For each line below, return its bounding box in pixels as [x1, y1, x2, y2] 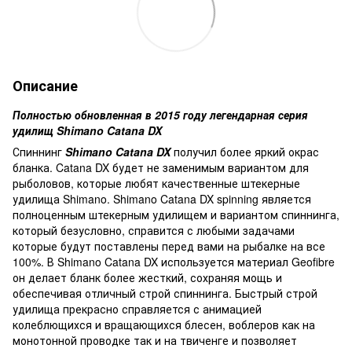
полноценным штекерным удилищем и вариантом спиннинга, [13, 206, 339, 222]
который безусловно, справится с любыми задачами [13, 222, 295, 238]
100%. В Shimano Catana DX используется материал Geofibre [13, 253, 335, 269]
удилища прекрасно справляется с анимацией [13, 300, 262, 317]
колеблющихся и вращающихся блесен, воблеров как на [13, 316, 315, 332]
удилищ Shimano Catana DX [13, 122, 162, 138]
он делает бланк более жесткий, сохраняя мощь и [13, 269, 282, 285]
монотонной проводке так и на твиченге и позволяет [13, 332, 297, 348]
